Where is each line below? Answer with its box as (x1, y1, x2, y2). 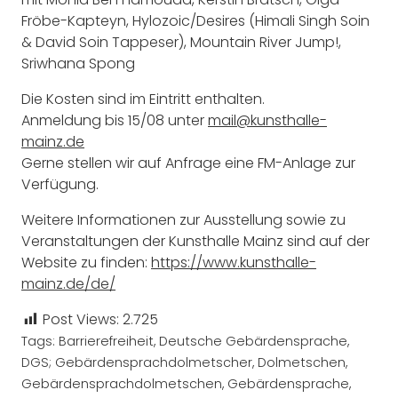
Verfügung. (21, 174, 99, 195)
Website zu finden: (21, 252, 151, 274)
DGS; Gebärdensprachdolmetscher (21, 354, 252, 372)
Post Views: (43, 309, 119, 330)
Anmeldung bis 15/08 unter (21, 110, 208, 131)
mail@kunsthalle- (208, 110, 327, 131)
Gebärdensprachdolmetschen (21, 375, 222, 394)
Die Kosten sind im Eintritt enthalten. (21, 89, 265, 110)
